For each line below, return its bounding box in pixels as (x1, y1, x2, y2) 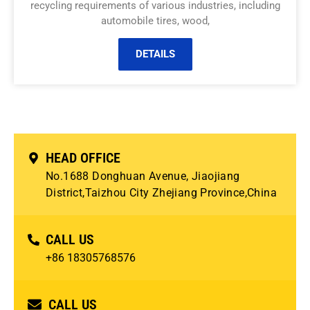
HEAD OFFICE (46, 149, 121, 167)
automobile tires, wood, (100, 14, 210, 27)
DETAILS (135, 48, 175, 61)
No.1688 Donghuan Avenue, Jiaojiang (46, 170, 240, 183)
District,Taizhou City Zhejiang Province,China (46, 186, 280, 200)
